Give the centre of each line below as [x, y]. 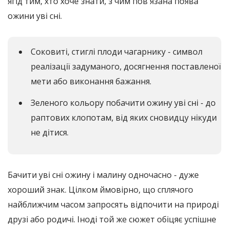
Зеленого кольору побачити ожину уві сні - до [123, 103]
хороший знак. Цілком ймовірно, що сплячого [100, 190]
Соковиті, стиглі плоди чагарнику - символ [117, 52]
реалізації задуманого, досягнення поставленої [126, 67]
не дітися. [50, 133]
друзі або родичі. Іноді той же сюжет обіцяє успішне [112, 220]
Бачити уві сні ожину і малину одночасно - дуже [103, 175]
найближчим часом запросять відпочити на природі [113, 205]
